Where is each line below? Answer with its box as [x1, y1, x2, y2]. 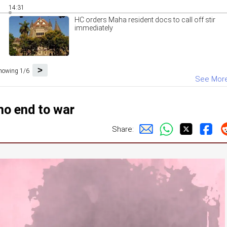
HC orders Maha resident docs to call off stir [74, 16, 215, 24]
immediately [74, 24, 113, 32]
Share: [112, 124, 134, 134]
